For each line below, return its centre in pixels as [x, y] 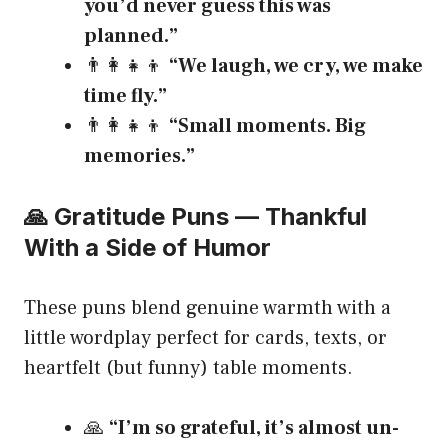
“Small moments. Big [267, 125]
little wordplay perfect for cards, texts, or [205, 337]
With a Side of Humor [147, 247]
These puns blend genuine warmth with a [207, 307]
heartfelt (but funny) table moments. [188, 367]
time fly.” [125, 95]
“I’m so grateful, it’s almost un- [254, 427]
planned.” [131, 35]
